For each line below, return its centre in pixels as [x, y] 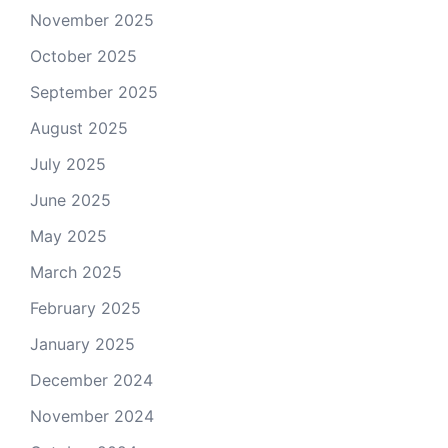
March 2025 [76, 272]
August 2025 [79, 128]
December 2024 [91, 380]
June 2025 [70, 200]
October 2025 [83, 56]
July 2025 [68, 164]
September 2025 [94, 92]
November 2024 [92, 416]
